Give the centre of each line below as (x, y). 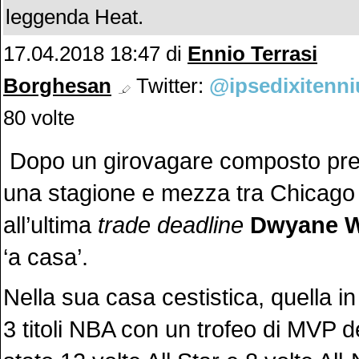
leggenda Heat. (75, 17)
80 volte (39, 118)
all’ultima (50, 225)
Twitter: (170, 86)
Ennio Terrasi (252, 54)
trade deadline (171, 225)
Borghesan (57, 86)
